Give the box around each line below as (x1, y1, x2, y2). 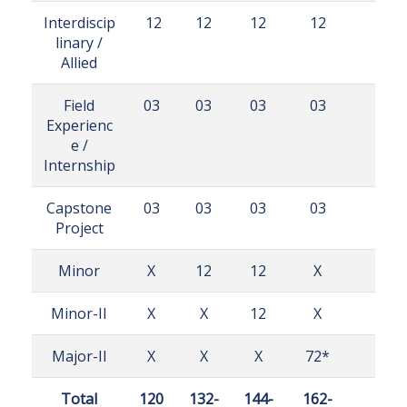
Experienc (45, 114, 113, 135)
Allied (61, 52, 97, 73)
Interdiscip (43, 12, 115, 33)
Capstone (46, 197, 112, 218)
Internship (43, 154, 115, 175)
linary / (55, 32, 103, 53)
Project (55, 217, 104, 238)
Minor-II (51, 303, 107, 323)
